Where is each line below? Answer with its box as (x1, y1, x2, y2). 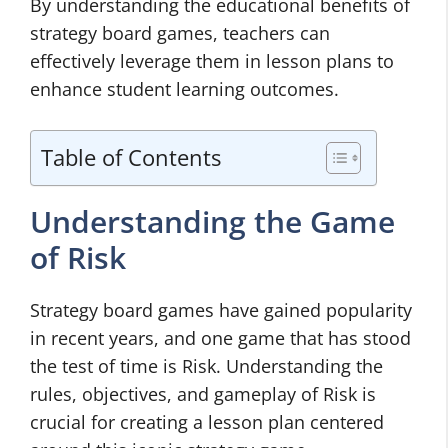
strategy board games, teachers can (30, 21, 330, 45)
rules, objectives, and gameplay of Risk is (30, 382, 376, 406)
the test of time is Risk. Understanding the (30, 354, 383, 378)
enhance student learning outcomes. (30, 77, 339, 101)
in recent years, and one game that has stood (30, 326, 411, 350)
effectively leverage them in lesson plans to (30, 49, 394, 73)
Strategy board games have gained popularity (30, 298, 412, 322)
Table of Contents (41, 142, 221, 172)
